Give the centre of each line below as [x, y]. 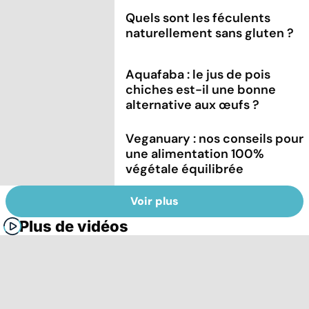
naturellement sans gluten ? [210, 33]
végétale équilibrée [185, 169]
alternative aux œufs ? [193, 104]
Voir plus [154, 201]
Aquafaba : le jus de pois [198, 74]
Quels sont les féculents [198, 18]
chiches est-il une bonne [201, 89]
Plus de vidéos [74, 227]
